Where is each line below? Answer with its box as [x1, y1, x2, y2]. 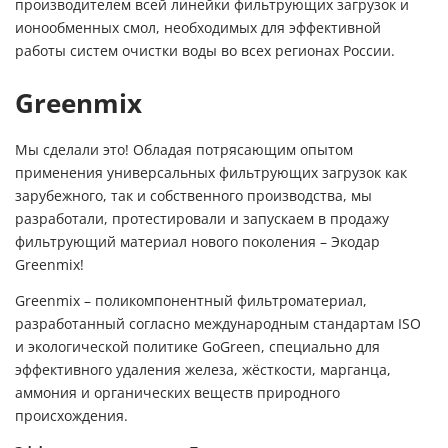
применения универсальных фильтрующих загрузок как [15, 165, 407, 181]
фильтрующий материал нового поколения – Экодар [15, 234, 380, 250]
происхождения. [15, 407, 128, 424]
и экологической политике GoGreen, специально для [15, 338, 380, 355]
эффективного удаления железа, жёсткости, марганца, [15, 361, 391, 378]
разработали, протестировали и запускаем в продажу [15, 211, 389, 227]
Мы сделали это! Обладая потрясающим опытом [15, 142, 353, 158]
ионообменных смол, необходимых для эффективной [15, 20, 381, 36]
